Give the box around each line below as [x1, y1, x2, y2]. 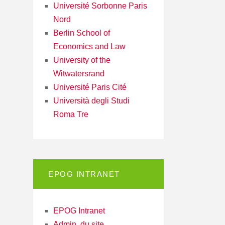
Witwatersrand [53, 69, 104, 78]
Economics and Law [53, 42, 126, 51]
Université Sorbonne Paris [53, 1, 147, 10]
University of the [53, 55, 110, 64]
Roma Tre [53, 109, 88, 119]
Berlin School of [53, 28, 110, 37]
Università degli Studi [53, 96, 130, 105]
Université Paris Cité [53, 82, 127, 91]
